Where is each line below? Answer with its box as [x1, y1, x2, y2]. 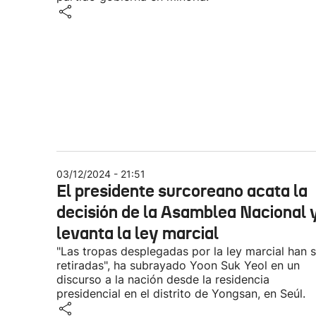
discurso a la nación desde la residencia [56, 272, 269, 286]
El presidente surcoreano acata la [56, 181, 308, 202]
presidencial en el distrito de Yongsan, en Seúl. [56, 286, 305, 300]
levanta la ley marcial [56, 223, 219, 244]
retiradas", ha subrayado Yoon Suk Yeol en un [56, 258, 300, 272]
